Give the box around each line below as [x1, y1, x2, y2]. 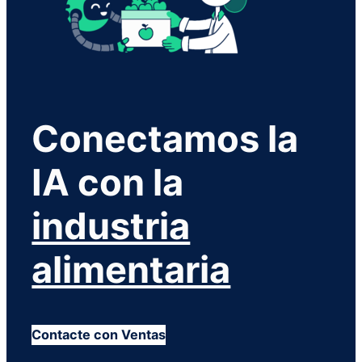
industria [32, 204, 191, 249]
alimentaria [32, 247, 231, 293]
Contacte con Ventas [32, 326, 166, 343]
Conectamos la [32, 116, 299, 162]
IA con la [32, 160, 184, 205]
